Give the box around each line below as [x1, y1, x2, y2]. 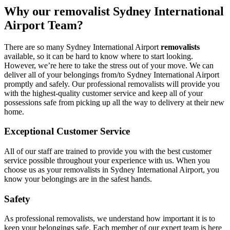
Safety [4, 193, 30, 204]
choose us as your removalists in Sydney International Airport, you [4, 165, 219, 175]
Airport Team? [4, 18, 83, 32]
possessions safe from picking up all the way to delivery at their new [4, 98, 224, 107]
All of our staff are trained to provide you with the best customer [4, 147, 212, 156]
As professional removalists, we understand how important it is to [4, 214, 215, 223]
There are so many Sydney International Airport [4, 42, 159, 51]
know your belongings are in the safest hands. [4, 175, 152, 184]
